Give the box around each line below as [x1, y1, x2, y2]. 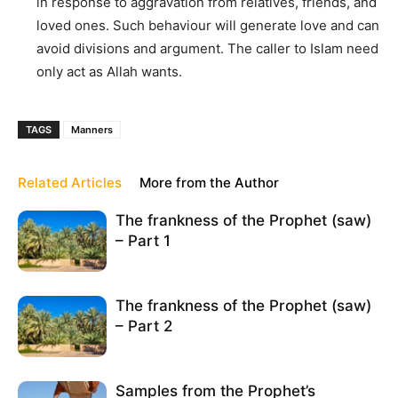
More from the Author [139, 173, 279, 191]
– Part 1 [115, 231, 171, 250]
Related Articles [18, 173, 122, 191]
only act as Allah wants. [36, 62, 182, 80]
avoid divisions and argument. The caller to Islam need [36, 39, 378, 57]
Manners [71, 123, 113, 136]
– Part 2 [115, 316, 172, 335]
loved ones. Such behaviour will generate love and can [36, 16, 379, 34]
